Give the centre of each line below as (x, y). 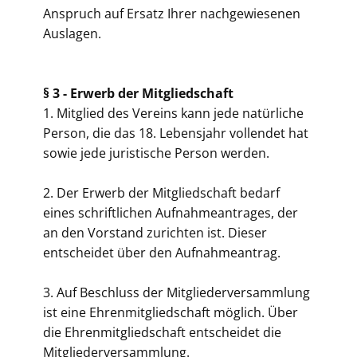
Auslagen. (74, 33)
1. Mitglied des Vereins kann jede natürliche (173, 113)
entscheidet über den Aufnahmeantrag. (162, 253)
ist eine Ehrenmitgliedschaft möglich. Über (171, 312)
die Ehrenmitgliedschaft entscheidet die (162, 332)
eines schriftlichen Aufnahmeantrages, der (171, 213)
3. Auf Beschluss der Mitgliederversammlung (177, 292)
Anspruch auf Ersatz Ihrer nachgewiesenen (172, 14)
